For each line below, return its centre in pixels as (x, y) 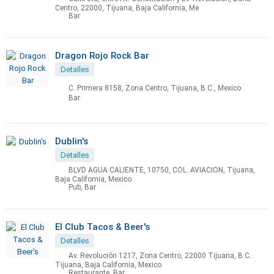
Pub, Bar (82, 187)
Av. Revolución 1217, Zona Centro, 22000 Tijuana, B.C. (160, 256)
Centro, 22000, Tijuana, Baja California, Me (127, 8)
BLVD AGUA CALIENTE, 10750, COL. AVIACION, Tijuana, (162, 170)
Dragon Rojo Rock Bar (102, 56)
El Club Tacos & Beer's (102, 227)
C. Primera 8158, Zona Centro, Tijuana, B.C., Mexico (155, 88)
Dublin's (72, 141)
